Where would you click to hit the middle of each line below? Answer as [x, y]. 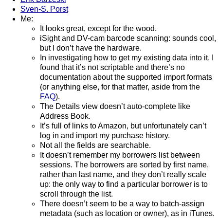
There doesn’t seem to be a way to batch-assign [122, 204]
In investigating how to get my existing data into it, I [127, 58]
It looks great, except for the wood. [98, 29]
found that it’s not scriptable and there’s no [112, 68]
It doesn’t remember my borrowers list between [120, 155]
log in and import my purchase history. [105, 136]
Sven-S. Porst [44, 9]
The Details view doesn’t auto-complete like [115, 107]
